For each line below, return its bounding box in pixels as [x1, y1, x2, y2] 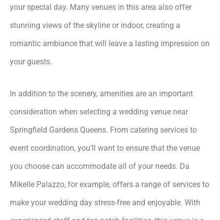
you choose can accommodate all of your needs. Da [10, 161, 190, 171]
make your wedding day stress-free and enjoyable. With [10, 197, 200, 207]
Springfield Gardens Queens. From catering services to [10, 125, 197, 135]
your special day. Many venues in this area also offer [10, 2, 192, 12]
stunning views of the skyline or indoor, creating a [10, 20, 180, 30]
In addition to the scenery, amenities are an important [10, 88, 193, 98]
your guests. [10, 56, 52, 66]
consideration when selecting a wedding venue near [10, 107, 188, 116]
